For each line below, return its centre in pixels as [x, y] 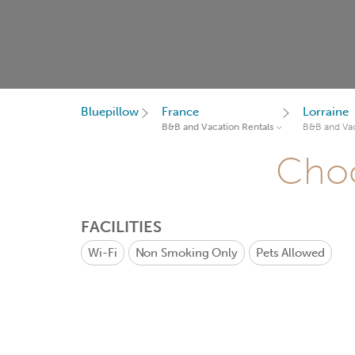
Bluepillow [110, 112]
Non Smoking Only [186, 253]
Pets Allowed [290, 253]
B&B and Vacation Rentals [218, 127]
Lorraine [326, 112]
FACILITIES [121, 227]
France [180, 112]
